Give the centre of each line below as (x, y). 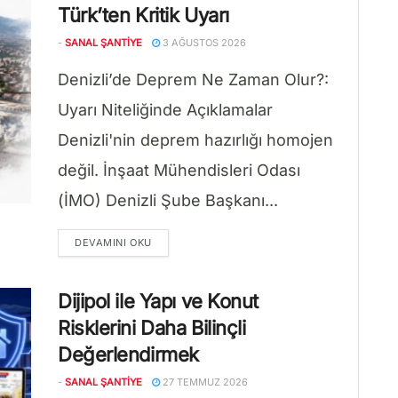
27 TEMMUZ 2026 (204, 382)
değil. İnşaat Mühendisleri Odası (179, 170)
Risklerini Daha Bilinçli (152, 328)
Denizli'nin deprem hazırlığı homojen (195, 140)
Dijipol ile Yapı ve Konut (158, 301)
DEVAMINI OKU (113, 243)
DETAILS (172, 242)
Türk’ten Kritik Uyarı (143, 15)
